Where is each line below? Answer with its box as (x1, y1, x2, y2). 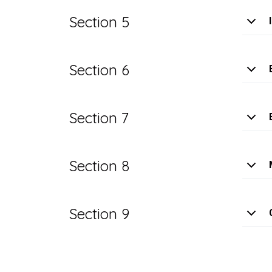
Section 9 (69, 204, 129, 223)
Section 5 (69, 12, 129, 31)
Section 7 (69, 108, 129, 127)
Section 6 (69, 60, 129, 79)
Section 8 (69, 156, 129, 175)
